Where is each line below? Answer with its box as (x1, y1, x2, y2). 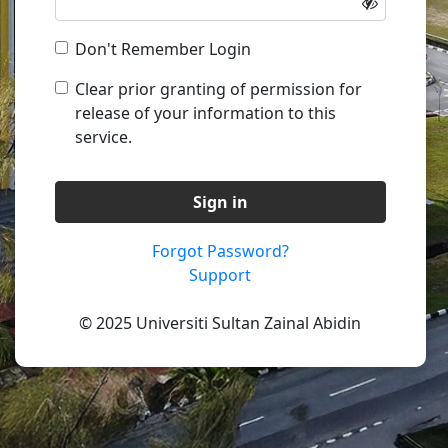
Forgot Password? (151, 239, 289, 262)
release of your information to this (75, 101, 336, 124)
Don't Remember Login (75, 37, 251, 60)
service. (75, 125, 132, 148)
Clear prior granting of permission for (75, 77, 362, 100)
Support (189, 263, 252, 286)
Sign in (192, 190, 248, 213)
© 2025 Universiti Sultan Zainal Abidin (79, 311, 362, 334)
